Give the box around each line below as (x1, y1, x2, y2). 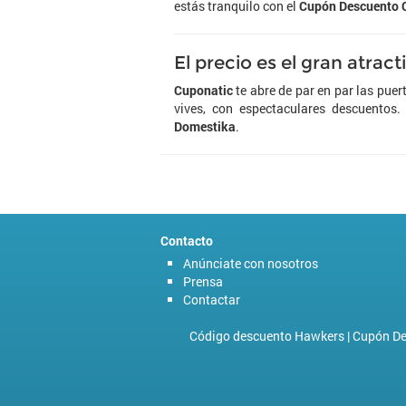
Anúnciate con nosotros (183, 255, 318, 272)
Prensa (183, 273, 223, 290)
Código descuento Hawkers (189, 327, 344, 344)
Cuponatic (174, 82, 233, 99)
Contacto (160, 232, 213, 249)
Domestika (174, 118, 236, 135)
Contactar (183, 291, 240, 308)
